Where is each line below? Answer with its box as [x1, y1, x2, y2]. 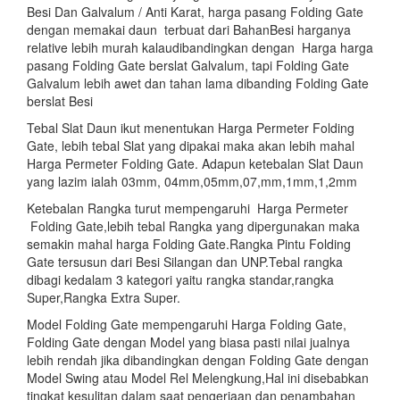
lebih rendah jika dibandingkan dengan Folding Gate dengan [27, 350, 369, 369]
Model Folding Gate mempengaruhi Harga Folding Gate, [27, 314, 346, 333]
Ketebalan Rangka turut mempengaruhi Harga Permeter [27, 198, 348, 217]
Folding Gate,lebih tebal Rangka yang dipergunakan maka [27, 216, 360, 235]
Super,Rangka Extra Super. [27, 287, 180, 306]
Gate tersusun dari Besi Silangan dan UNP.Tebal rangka [27, 252, 343, 271]
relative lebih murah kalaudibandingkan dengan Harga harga [27, 37, 373, 56]
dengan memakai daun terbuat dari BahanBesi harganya [27, 20, 351, 38]
